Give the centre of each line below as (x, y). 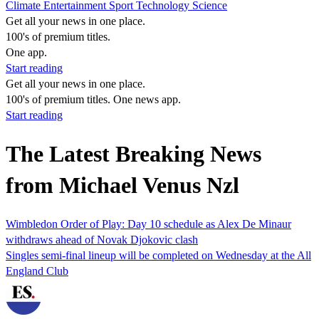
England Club (37, 271)
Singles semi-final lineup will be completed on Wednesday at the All (158, 255)
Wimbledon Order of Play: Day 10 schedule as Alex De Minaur (148, 224)
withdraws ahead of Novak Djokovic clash (102, 239)
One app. (26, 52)
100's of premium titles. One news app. (93, 99)
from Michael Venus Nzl (122, 185)
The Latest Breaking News (134, 154)
